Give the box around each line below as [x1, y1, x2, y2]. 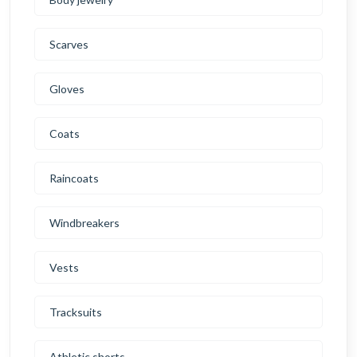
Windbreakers [49, 216, 120, 230]
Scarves [49, 37, 88, 52]
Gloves [49, 82, 84, 96]
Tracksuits [49, 305, 102, 320]
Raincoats [49, 171, 99, 186]
